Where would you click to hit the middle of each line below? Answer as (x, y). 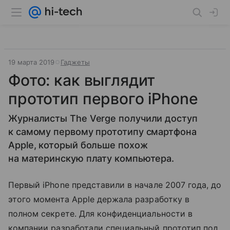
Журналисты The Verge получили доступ (103, 118)
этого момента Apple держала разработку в (99, 199)
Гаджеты (75, 62)
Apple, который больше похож (78, 145)
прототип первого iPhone (103, 99)
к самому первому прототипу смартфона (102, 132)
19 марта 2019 (31, 62)
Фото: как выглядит (82, 80)
